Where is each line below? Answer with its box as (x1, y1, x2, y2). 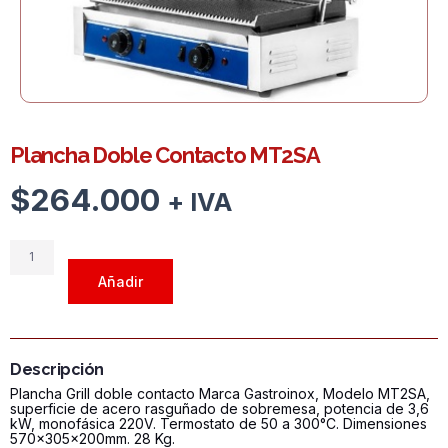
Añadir (97, 272, 143, 290)
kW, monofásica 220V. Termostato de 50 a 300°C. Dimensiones (10, 415, 427, 433)
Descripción (10, 360, 104, 380)
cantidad (9, 323, 78, 342)
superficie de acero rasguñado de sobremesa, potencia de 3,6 (10, 400, 429, 418)
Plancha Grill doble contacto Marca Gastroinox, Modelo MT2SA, (10, 385, 430, 403)
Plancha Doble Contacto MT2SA (10, 142, 320, 169)
